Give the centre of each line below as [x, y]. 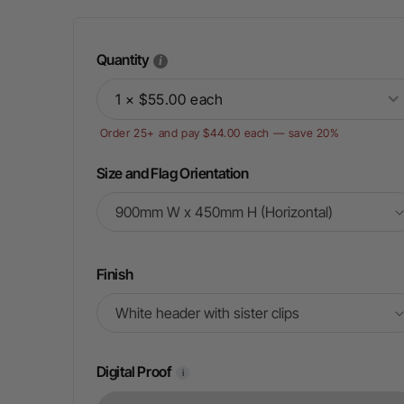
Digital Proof [133, 372]
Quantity [123, 60]
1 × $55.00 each [169, 99]
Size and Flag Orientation [172, 173]
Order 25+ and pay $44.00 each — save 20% [220, 133]
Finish [115, 274]
